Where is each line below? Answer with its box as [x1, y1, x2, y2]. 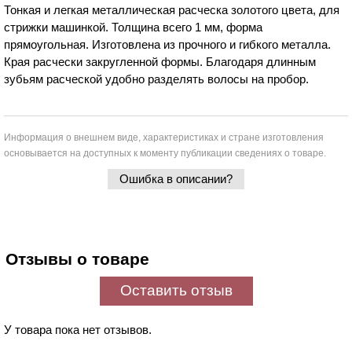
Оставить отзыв [119, 282, 233, 299]
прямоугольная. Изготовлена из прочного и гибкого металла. [4, 38, 331, 51]
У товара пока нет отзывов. [4, 323, 152, 336]
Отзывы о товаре [5, 250, 149, 268]
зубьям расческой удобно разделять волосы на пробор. [4, 72, 309, 86]
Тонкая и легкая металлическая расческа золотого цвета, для [4, 3, 339, 16]
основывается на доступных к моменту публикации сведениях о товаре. [4, 148, 326, 159]
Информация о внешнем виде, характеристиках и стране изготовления [4, 132, 324, 143]
